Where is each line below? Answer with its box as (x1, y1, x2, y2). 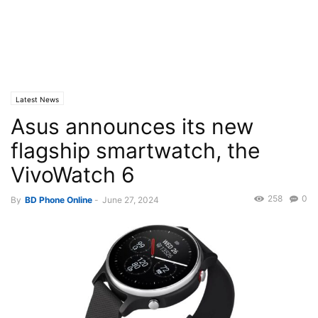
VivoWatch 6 (11, 162, 135, 187)
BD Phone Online (25, 194, 92, 205)
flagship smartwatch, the (11, 138, 260, 163)
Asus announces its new (11, 114, 253, 139)
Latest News (16, 95, 59, 104)
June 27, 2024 (102, 194, 159, 205)
